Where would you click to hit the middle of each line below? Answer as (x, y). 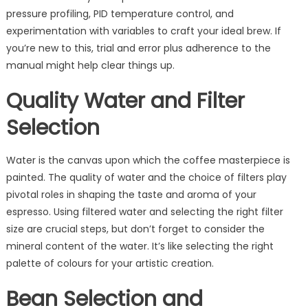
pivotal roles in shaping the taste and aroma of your (131, 194)
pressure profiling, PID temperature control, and (120, 13)
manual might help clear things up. (90, 65)
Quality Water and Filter (125, 101)
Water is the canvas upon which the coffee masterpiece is (148, 160)
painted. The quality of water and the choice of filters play (146, 177)
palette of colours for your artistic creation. (110, 263)
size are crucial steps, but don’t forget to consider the (135, 229)
